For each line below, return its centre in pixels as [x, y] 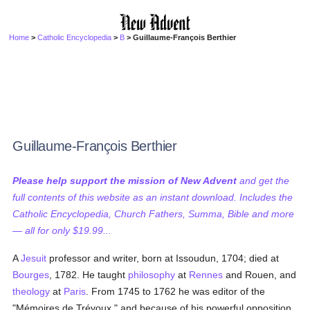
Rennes [206, 275]
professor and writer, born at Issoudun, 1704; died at [163, 258]
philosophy [152, 275]
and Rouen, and [260, 275]
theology [31, 291]
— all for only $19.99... [62, 230]
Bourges [31, 275]
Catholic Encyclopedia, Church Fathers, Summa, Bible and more [154, 214]
